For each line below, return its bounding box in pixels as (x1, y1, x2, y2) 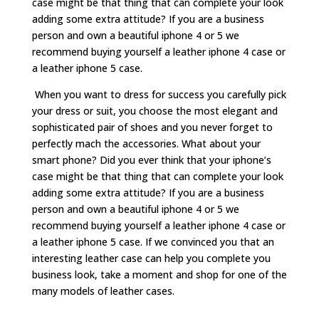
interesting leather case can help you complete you (31, 251, 271, 265)
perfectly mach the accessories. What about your (31, 137, 261, 150)
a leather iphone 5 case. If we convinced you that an (31, 235, 274, 249)
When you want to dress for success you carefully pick (31, 88, 286, 101)
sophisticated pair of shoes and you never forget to (31, 120, 273, 134)
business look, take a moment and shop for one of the (31, 268, 287, 281)
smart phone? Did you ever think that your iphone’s (31, 153, 271, 167)
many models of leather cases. (31, 284, 174, 298)
